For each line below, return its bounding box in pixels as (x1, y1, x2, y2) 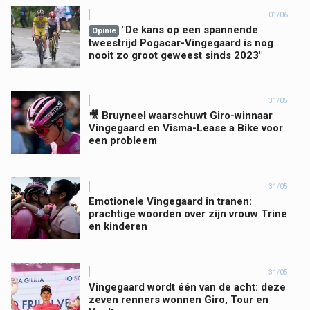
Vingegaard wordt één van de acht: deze (89, 281, 286, 293)
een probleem (89, 134, 157, 147)
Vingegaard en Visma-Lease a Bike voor (89, 122, 283, 134)
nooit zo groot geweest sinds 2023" (89, 48, 262, 62)
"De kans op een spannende (122, 24, 258, 36)
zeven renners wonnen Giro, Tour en (89, 293, 268, 306)
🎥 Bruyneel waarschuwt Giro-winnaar (89, 109, 273, 122)
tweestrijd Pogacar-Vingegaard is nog (89, 36, 273, 49)
